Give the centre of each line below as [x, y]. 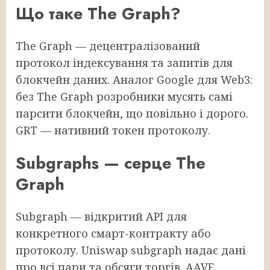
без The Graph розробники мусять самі [124, 97]
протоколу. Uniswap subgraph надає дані [131, 250]
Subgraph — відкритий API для [101, 217]
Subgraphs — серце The [111, 163]
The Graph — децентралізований [108, 46]
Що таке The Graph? [98, 13]
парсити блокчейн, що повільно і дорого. [132, 114]
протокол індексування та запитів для [124, 63]
